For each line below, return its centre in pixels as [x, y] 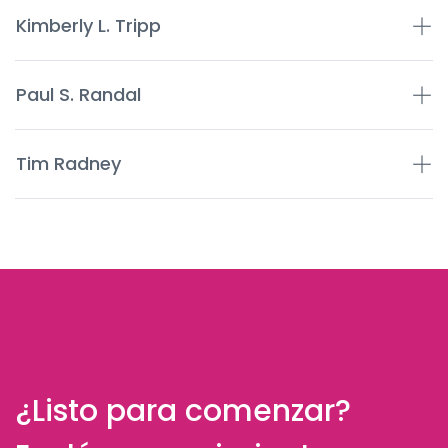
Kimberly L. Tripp [88, 25]
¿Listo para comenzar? [183, 411]
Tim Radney [68, 163]
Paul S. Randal [78, 94]
